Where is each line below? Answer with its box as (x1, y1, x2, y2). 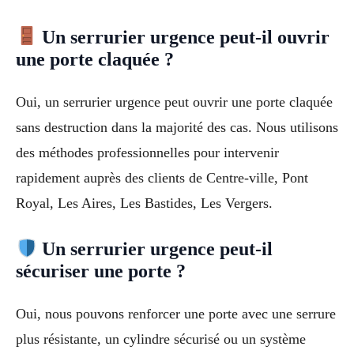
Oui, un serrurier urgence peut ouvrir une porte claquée (16, 93, 333, 110)
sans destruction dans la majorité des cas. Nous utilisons (16, 119, 338, 135)
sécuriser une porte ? (16, 261, 186, 282)
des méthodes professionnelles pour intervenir (16, 144, 279, 160)
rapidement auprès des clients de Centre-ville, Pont (16, 169, 308, 186)
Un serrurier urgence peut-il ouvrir (37, 26, 330, 47)
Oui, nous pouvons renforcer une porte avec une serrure (16, 306, 336, 322)
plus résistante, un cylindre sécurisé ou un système (16, 331, 306, 348)
